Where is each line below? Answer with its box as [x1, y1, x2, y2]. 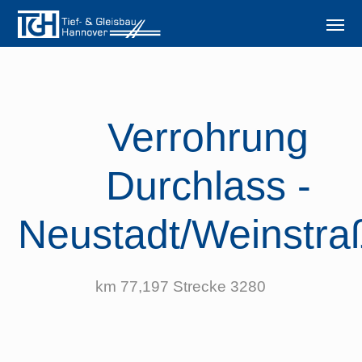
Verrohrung [107, 115, 309, 160]
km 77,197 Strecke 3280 [95, 278, 267, 295]
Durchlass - [105, 163, 311, 208]
